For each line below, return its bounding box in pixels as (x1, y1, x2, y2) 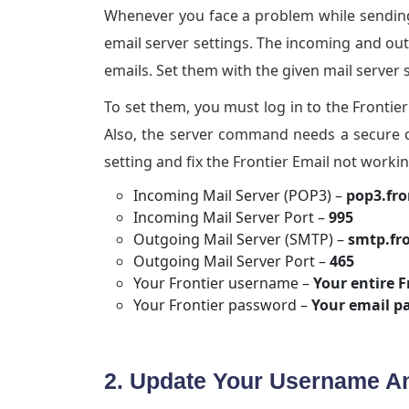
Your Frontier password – (133, 295, 311, 316)
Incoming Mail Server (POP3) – (133, 185, 346, 206)
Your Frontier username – (133, 273, 313, 294)
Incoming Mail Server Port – (133, 207, 329, 228)
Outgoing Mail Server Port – (133, 251, 330, 272)
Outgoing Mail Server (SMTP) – (133, 229, 348, 250)
